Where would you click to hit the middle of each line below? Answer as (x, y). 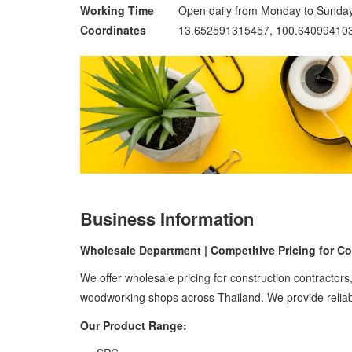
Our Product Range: (134, 325)
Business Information (167, 218)
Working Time (117, 10)
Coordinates (113, 30)
